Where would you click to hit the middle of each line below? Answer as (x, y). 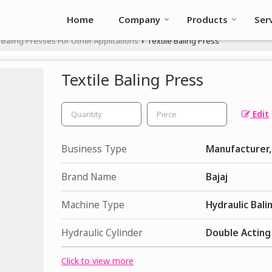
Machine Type (93, 205)
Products (207, 19)
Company (139, 19)
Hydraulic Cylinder (102, 233)
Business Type (94, 149)
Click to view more (97, 261)
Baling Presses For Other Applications (70, 41)
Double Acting (238, 233)
